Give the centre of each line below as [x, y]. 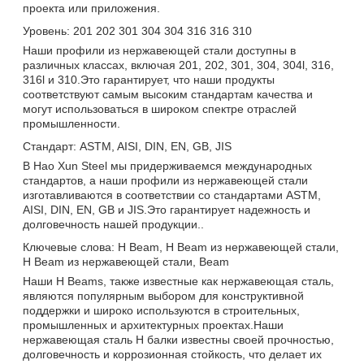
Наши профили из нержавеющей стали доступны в [159, 50]
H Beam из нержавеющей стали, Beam [126, 261]
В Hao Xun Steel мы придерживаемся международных [167, 165]
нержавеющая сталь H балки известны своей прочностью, [178, 339]
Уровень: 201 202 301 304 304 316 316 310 [137, 30]
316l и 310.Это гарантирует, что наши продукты [149, 79]
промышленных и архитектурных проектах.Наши [153, 325]
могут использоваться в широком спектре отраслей [160, 108]
